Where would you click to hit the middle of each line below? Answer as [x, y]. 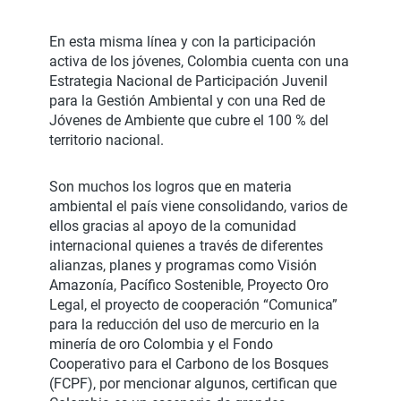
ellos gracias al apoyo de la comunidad [173, 226]
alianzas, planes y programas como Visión [183, 266]
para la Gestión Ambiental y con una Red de [187, 101]
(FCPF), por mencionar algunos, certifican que [193, 384]
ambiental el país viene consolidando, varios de [198, 207]
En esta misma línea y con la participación [183, 42]
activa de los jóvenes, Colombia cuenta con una [199, 62]
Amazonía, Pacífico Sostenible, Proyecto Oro [189, 286]
